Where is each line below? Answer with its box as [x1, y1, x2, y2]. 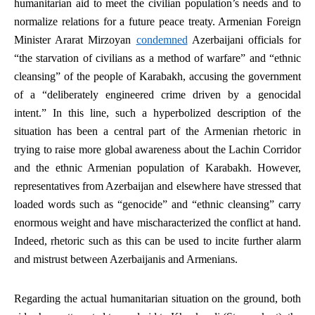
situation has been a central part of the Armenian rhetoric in [14, 125, 301, 137]
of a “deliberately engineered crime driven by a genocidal [14, 89, 301, 101]
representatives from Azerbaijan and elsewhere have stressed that [14, 180, 301, 192]
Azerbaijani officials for [187, 34, 301, 46]
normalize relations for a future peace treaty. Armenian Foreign [14, 15, 301, 27]
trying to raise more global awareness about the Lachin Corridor [14, 143, 301, 155]
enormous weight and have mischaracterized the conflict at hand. [14, 217, 301, 229]
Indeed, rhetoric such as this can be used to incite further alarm [14, 235, 301, 247]
